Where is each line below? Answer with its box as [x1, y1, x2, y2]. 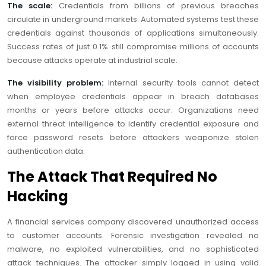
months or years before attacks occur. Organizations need [7, 104, 259, 116]
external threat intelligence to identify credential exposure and [7, 118, 259, 130]
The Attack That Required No [7, 167, 217, 187]
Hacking [7, 186, 68, 207]
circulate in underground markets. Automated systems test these [7, 14, 259, 26]
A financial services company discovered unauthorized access [7, 216, 259, 228]
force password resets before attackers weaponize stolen [7, 132, 259, 144]
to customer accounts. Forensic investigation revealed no [7, 230, 259, 242]
